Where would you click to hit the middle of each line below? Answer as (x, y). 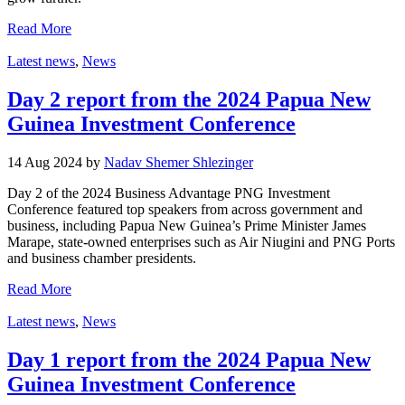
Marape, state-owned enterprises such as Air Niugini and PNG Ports (201, 242)
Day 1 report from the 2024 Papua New (189, 360)
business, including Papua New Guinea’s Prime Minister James (187, 226)
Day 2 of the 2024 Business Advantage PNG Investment (169, 193)
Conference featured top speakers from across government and (185, 210)
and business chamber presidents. (102, 259)
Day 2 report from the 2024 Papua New (189, 100)
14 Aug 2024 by (56, 163)
